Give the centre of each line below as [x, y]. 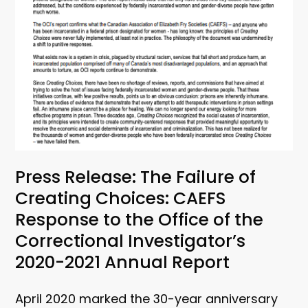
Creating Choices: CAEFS [121, 198]
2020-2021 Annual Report [125, 262]
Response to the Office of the [140, 219]
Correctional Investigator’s [131, 241]
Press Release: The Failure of [136, 177]
